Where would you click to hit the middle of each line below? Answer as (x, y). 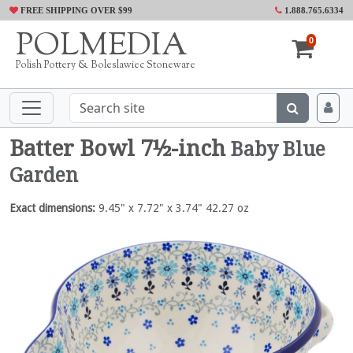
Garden (44, 175)
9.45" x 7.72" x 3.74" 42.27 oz (172, 208)
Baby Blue (278, 149)
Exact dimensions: (52, 208)
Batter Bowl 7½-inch (120, 149)
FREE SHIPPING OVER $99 (75, 10)
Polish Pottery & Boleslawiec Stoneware (106, 65)
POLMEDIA (102, 47)
